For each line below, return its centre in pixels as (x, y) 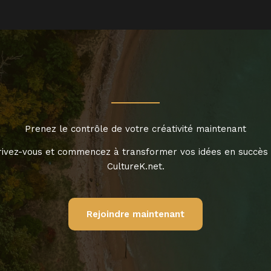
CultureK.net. (135, 167)
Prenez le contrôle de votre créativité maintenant (135, 129)
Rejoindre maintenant (135, 214)
